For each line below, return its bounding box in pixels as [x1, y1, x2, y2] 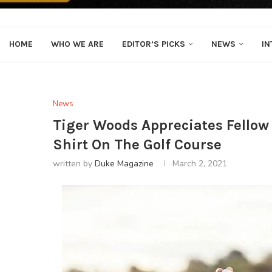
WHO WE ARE [51, 39, 104, 49]
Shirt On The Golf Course [53, 136, 222, 153]
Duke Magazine [95, 158, 154, 169]
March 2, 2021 [172, 158, 227, 169]
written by [53, 158, 95, 169]
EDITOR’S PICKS [122, 39, 185, 49]
